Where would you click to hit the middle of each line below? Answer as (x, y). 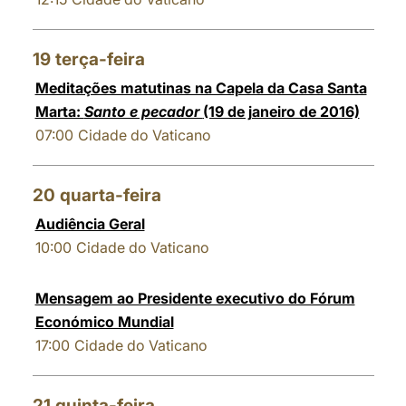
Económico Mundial (104, 322)
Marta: (59, 111)
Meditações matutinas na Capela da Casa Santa (201, 88)
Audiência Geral (90, 224)
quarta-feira (110, 195)
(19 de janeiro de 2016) (281, 111)
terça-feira (100, 59)
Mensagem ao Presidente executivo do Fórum (195, 298)
